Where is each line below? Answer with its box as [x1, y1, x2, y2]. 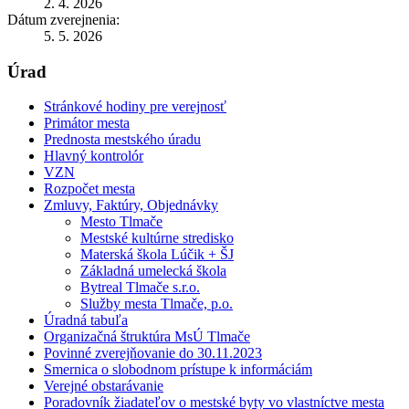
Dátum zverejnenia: [7, 11, 120, 27]
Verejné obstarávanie [44, 378, 163, 394]
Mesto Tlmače [80, 214, 163, 230]
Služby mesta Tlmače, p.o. [80, 296, 233, 312]
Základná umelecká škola [80, 263, 226, 279]
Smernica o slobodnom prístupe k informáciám [44, 362, 312, 378]
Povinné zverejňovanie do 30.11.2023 [44, 345, 262, 362]
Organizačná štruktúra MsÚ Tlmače [44, 329, 250, 345]
